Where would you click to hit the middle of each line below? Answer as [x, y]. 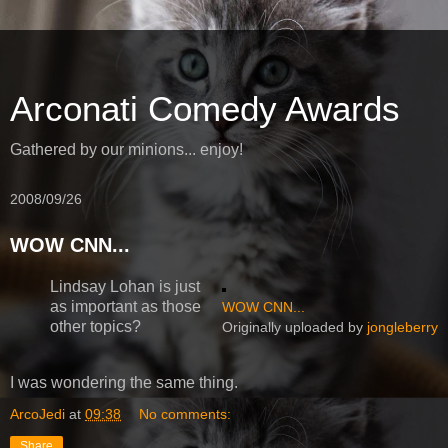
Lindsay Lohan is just [125, 286]
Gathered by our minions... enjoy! [126, 149]
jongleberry [402, 326]
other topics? [95, 326]
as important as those [125, 306]
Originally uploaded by [294, 326]
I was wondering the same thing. [124, 382]
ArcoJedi [37, 413]
